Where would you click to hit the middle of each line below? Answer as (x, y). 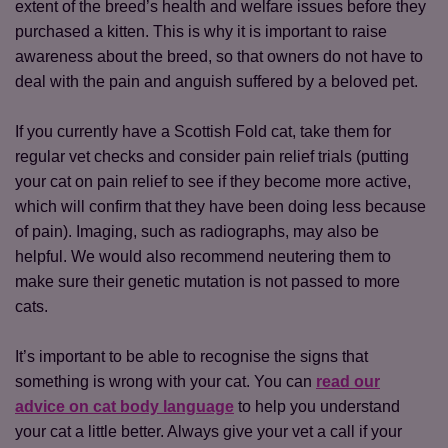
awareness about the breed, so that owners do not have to (219, 56)
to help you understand (317, 406)
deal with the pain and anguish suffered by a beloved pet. (218, 81)
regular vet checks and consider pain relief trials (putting (212, 156)
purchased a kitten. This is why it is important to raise (201, 31)
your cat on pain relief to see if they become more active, (213, 181)
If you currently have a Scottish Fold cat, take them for (203, 131)
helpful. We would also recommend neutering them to (203, 256)
